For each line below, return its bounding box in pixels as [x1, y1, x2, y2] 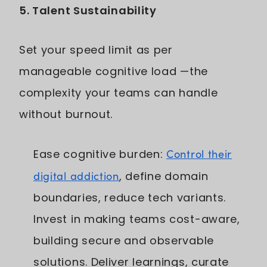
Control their [166, 146, 232, 161]
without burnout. [19, 106, 113, 122]
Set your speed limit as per [19, 42, 173, 57]
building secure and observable [33, 232, 214, 248]
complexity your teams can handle [19, 85, 218, 100]
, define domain [119, 168, 209, 184]
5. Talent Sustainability [19, 2, 157, 18]
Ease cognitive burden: [33, 146, 167, 162]
